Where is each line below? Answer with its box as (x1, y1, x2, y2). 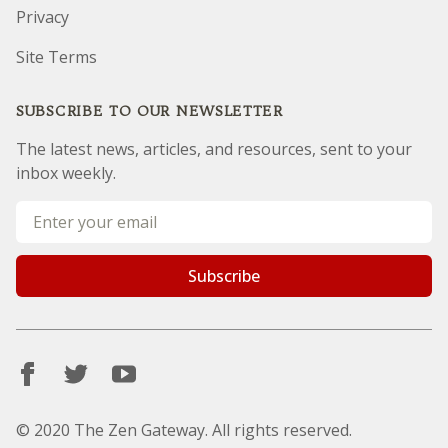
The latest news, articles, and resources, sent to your (16, 138, 412, 160)
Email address (15, 201, 118, 223)
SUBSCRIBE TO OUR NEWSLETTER (16, 102, 283, 120)
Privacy (16, 6, 69, 28)
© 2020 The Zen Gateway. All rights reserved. (16, 419, 352, 441)
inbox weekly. (16, 162, 116, 184)
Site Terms (16, 46, 97, 68)
